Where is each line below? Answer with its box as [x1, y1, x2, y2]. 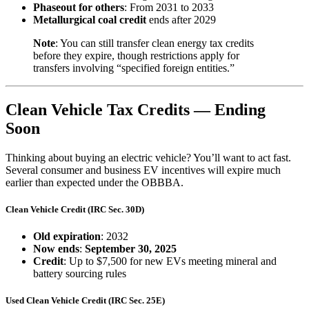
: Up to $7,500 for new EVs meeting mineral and [63, 255, 277, 268]
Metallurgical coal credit [33, 14, 146, 26]
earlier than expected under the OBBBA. [6, 176, 183, 188]
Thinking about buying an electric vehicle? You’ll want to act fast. [6, 151, 291, 163]
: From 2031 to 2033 [124, 1, 214, 14]
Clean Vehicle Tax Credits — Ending [6, 101, 266, 119]
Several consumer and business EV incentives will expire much [6, 163, 281, 176]
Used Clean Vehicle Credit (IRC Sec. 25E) [6, 295, 165, 306]
